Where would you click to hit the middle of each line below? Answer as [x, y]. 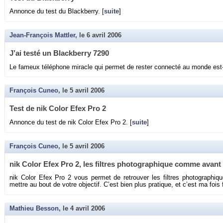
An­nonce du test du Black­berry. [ [57, 12]
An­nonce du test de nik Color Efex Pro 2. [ [71, 122]
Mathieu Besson [34, 208]
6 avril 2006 [104, 35]
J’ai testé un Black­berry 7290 [59, 53]
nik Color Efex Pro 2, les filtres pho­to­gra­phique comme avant [115, 164]
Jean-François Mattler [42, 35]
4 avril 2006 [88, 208]
